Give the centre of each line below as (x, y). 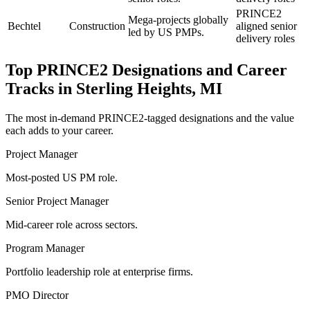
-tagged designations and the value (219, 118)
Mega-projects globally (178, 19)
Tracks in (41, 88)
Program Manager (45, 248)
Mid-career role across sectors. (72, 224)
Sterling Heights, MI (149, 88)
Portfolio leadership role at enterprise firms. (99, 271)
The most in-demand (52, 118)
